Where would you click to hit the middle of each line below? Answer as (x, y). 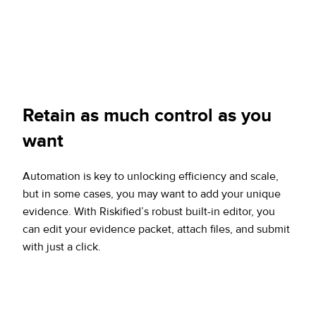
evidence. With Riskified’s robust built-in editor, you (149, 212)
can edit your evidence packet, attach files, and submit (156, 230)
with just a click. (62, 247)
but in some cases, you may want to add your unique (152, 194)
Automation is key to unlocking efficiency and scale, (151, 177)
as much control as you (176, 116)
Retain (51, 116)
